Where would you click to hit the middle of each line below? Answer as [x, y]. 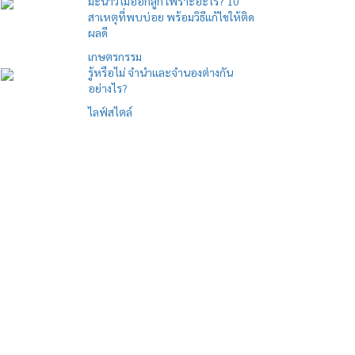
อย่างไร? [108, 88]
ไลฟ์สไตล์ [110, 112]
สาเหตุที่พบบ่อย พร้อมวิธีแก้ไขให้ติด [171, 17]
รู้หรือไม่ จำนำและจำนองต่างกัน [160, 72]
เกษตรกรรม [115, 56]
